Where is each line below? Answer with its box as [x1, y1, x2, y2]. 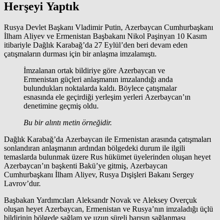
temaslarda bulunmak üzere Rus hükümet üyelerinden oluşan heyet [4, 152, 211, 161]
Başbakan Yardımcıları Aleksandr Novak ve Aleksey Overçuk [4, 195, 197, 204]
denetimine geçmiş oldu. [24, 101, 99, 110]
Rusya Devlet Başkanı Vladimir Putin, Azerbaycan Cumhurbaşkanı [4, 23, 213, 31]
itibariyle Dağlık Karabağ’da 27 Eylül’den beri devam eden [4, 40, 188, 49]
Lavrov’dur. [4, 179, 41, 188]
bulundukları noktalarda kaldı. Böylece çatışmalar [24, 83, 177, 92]
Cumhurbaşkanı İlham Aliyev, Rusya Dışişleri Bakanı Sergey [4, 170, 194, 179]
